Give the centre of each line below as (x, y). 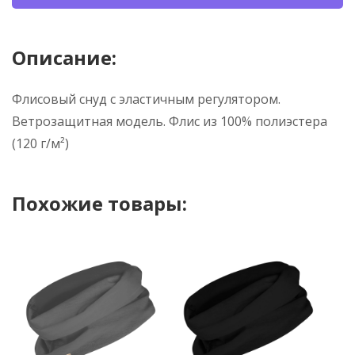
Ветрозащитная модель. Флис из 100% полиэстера (170, 121)
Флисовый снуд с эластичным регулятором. (146, 99)
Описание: (64, 57)
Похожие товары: (99, 203)
